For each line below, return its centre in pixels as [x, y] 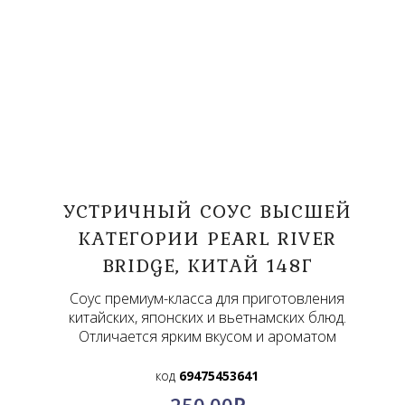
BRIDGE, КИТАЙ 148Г [207, 265]
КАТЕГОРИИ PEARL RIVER [207, 238]
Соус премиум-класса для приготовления [207, 299]
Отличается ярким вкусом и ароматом [207, 337]
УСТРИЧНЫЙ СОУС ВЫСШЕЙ [207, 211]
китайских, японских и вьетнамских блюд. [207, 318]
